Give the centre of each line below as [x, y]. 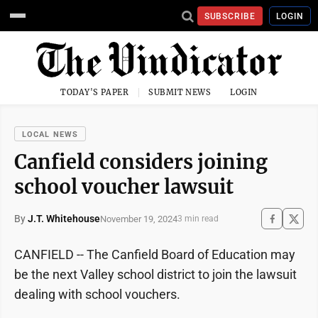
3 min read [198, 219]
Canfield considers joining [141, 162]
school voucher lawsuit [124, 187]
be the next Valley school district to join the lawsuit [155, 274]
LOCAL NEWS [50, 135]
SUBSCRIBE [230, 16]
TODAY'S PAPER [95, 92]
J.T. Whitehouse [64, 219]
